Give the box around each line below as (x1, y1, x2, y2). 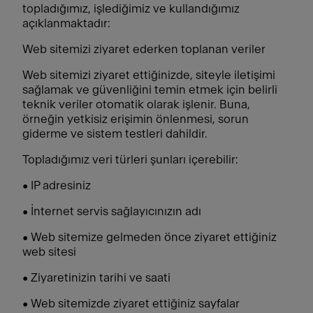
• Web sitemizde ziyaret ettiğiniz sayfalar (22, 298, 240, 310)
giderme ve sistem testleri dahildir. (22, 128, 208, 140)
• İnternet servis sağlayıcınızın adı (22, 205, 201, 217)
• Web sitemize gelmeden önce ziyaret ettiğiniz (22, 231, 277, 243)
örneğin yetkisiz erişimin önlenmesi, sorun (22, 113, 249, 125)
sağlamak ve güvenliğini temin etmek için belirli (22, 84, 277, 96)
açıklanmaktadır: (22, 17, 110, 29)
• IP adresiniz (22, 180, 91, 191)
